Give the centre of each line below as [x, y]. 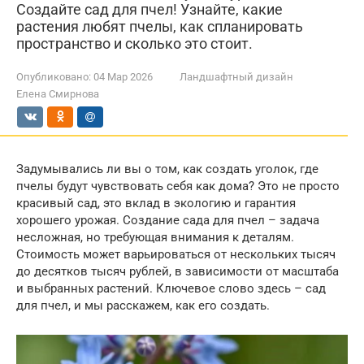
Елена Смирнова [58, 94]
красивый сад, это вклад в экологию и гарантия [156, 203]
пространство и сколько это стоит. [134, 43]
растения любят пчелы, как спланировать [160, 26]
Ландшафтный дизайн [236, 77]
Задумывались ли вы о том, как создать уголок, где [167, 169]
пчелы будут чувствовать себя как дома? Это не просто [178, 186]
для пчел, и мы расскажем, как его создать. [143, 305]
